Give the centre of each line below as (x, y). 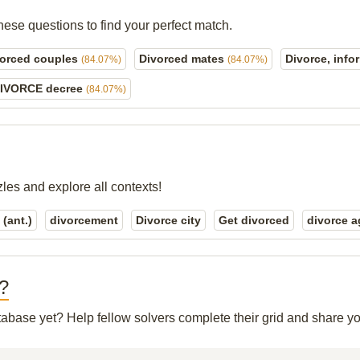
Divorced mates (183, 59)
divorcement (84, 220)
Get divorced (254, 220)
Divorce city (168, 220)
